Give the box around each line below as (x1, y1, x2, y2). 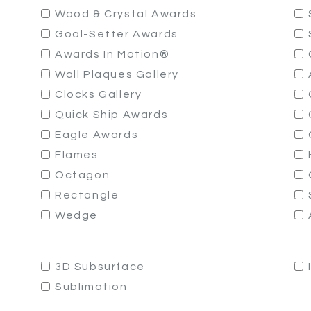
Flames (55, 149, 99, 160)
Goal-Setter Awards (55, 28, 178, 40)
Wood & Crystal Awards (55, 8, 197, 19)
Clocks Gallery (55, 89, 142, 100)
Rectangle (55, 190, 119, 201)
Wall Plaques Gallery (55, 69, 179, 80)
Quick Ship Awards (55, 109, 169, 120)
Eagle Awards (55, 129, 139, 140)
